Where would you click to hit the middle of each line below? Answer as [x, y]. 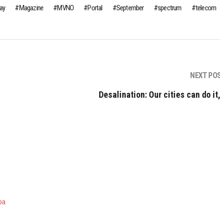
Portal [95, 8]
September [130, 8]
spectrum [169, 8]
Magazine [31, 8]
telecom [206, 8]
